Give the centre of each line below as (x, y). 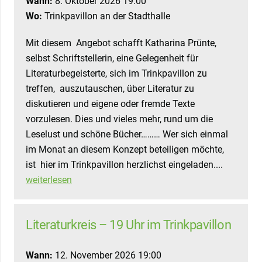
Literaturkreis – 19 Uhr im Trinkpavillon (129, 225)
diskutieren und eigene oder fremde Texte (110, 104)
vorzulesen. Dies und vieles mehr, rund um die (119, 119)
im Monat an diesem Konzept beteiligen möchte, (125, 150)
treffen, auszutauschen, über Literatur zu (110, 89)
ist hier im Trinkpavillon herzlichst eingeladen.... (124, 165)
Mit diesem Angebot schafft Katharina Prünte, (121, 43)
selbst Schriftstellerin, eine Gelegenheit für (112, 58)
